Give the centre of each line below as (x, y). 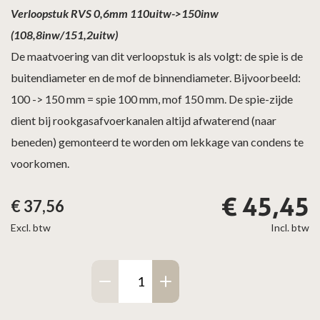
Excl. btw (31, 227)
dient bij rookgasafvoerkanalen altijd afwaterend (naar (144, 120)
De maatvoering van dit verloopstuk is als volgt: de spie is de (157, 56)
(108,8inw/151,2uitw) (64, 35)
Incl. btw (290, 227)
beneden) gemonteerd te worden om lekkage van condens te (157, 142)
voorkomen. (40, 163)
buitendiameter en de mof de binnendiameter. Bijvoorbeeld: (156, 77)
